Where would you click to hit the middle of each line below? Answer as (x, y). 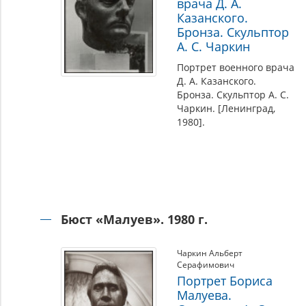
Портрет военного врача (235, 67)
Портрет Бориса (224, 281)
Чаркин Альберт (209, 253)
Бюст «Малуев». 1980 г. (134, 219)
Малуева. (204, 295)
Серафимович (205, 265)
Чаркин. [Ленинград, (226, 108)
